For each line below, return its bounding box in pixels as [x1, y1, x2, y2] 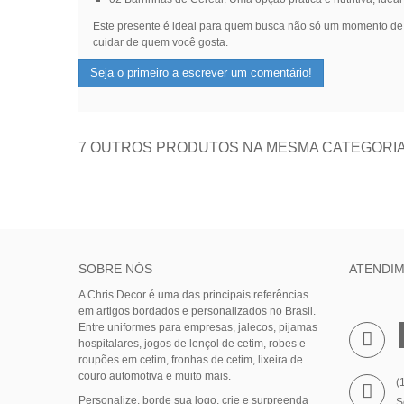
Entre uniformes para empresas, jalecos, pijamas [78, 321, 317, 335]
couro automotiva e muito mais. [78, 370, 231, 383]
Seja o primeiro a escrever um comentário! [90, 66, 312, 80]
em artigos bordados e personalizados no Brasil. [78, 305, 316, 318]
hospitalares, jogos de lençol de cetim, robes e [78, 337, 306, 351]
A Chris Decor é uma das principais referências [78, 289, 308, 302]
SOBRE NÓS [78, 262, 152, 277]
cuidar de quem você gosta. [92, 36, 228, 50]
